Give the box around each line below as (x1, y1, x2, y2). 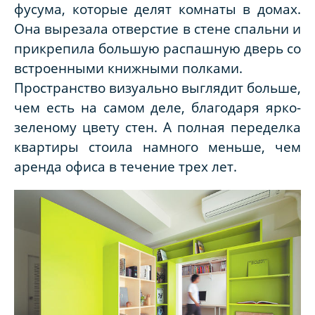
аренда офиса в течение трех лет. (14, 157, 237, 176)
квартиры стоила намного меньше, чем (14, 138, 301, 156)
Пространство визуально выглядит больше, (14, 79, 301, 97)
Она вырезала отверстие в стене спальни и (14, 20, 301, 38)
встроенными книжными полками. (14, 59, 243, 77)
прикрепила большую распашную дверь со (14, 39, 301, 58)
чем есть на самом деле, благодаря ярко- (14, 98, 301, 117)
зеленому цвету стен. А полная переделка (14, 118, 301, 136)
